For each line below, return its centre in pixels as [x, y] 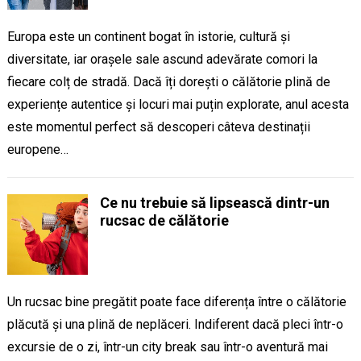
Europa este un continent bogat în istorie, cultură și [148, 37]
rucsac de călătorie [164, 220]
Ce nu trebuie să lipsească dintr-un [214, 203]
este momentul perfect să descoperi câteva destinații [158, 127]
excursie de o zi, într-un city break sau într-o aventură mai [167, 347]
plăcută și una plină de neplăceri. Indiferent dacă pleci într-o [175, 324]
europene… [37, 149]
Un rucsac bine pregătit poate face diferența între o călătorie [176, 302]
